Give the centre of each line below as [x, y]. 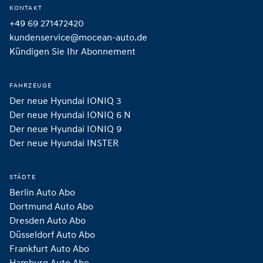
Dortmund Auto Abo [51, 206]
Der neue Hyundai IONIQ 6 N [70, 114]
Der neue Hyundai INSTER [65, 142]
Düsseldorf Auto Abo [52, 234]
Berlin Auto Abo [42, 192]
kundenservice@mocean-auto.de [78, 37]
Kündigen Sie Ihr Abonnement [73, 51]
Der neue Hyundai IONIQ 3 [65, 100]
